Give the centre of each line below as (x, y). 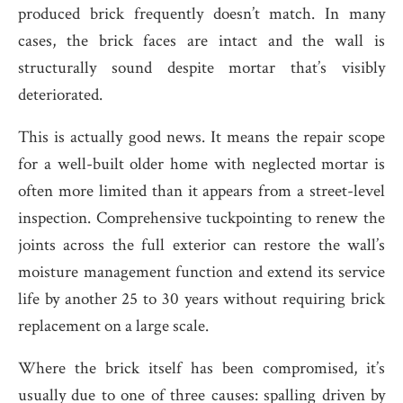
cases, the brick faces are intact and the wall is (201, 41)
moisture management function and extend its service (201, 272)
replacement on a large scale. (113, 326)
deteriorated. (60, 95)
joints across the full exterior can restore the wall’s (201, 245)
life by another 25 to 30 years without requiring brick (201, 299)
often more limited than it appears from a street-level (201, 191)
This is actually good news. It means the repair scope (201, 137)
